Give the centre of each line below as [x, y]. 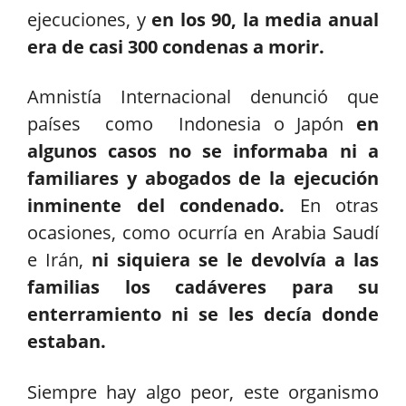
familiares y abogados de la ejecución [203, 179]
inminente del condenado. [156, 206]
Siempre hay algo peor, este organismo [203, 391]
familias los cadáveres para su [203, 287]
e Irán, [55, 260]
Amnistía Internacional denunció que [203, 97]
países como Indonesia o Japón [186, 124]
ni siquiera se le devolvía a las [231, 260]
